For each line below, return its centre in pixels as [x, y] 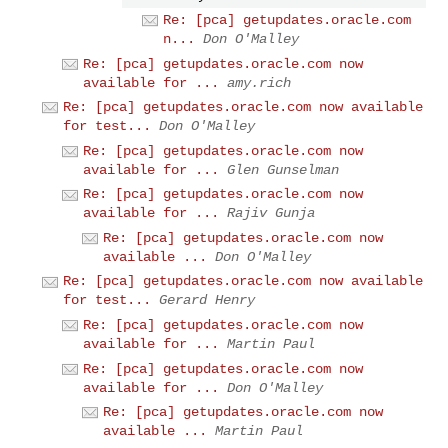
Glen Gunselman [283, 169]
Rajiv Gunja [271, 213]
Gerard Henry [207, 300]
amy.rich [259, 82]
